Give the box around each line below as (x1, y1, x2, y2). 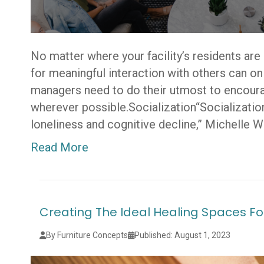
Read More (31, 140, 89, 154)
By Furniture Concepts (46, 230, 128, 240)
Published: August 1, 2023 (134, 230, 231, 240)
